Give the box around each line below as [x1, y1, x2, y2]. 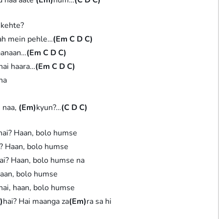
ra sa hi [87, 196, 112, 207]
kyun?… [36, 102, 62, 113]
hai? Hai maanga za [3, 196, 69, 207]
